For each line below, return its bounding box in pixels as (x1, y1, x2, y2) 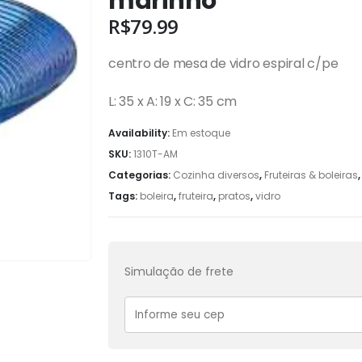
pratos (218, 188, 250, 203)
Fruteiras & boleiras (264, 167, 358, 182)
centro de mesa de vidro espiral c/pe (108, 54, 339, 74)
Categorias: (108, 167, 173, 182)
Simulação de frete (124, 263, 234, 280)
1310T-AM (133, 146, 178, 161)
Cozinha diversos (173, 167, 259, 182)
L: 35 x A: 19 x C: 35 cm (108, 92, 238, 112)
